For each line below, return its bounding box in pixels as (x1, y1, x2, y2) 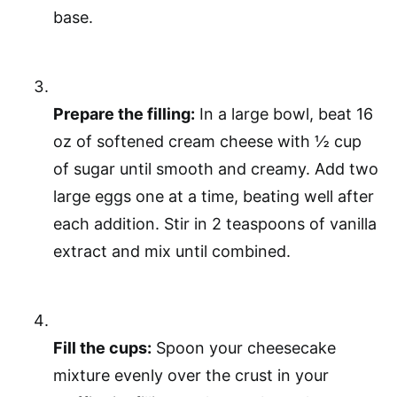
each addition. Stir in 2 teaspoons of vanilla (53, 214, 377, 233)
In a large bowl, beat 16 (195, 105, 373, 123)
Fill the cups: (53, 339, 152, 357)
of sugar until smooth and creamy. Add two (53, 160, 378, 178)
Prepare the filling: (53, 105, 195, 123)
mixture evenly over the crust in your (53, 366, 329, 385)
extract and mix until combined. (53, 242, 291, 261)
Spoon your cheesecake (152, 339, 336, 357)
